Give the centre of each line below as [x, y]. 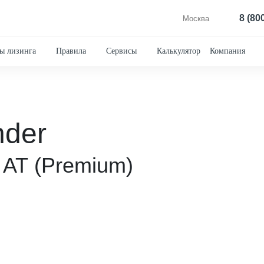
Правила [71, 51]
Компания [227, 51]
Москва [196, 18]
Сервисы [121, 51]
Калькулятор [179, 51]
